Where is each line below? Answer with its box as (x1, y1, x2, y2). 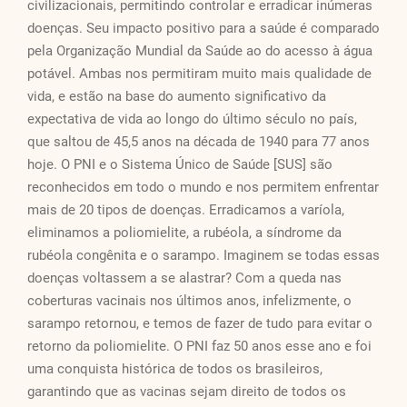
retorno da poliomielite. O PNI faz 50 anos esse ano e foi (27, 338, 372, 355)
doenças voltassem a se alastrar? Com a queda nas (27, 270, 342, 287)
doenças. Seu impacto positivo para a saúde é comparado (27, 20, 380, 37)
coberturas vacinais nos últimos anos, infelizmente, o (27, 293, 352, 310)
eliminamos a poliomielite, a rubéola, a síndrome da (27, 224, 342, 242)
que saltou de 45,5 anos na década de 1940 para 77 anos (27, 134, 370, 151)
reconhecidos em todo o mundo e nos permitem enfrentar (27, 179, 379, 196)
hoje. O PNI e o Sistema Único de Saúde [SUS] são (27, 156, 333, 174)
